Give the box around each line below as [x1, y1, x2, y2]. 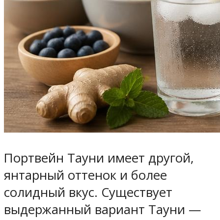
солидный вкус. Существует [4, 183, 172, 201]
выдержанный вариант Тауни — [4, 200, 201, 218]
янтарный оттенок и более [4, 166, 167, 184]
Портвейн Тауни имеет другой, [4, 149, 194, 166]
